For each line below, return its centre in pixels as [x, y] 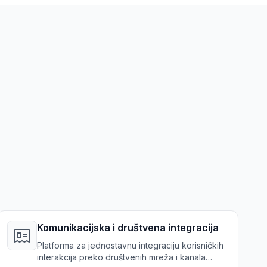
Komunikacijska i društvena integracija [128, 228]
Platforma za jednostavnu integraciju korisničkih [130, 245]
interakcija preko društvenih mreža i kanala [121, 257]
